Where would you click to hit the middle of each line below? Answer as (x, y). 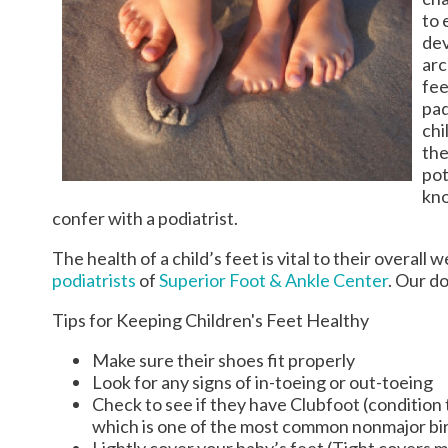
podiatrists (94, 279)
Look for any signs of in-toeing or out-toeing (262, 381)
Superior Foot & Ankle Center (273, 279)
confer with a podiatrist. (145, 217)
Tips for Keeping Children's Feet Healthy (210, 319)
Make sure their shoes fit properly (223, 359)
